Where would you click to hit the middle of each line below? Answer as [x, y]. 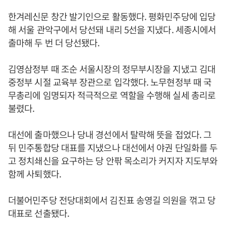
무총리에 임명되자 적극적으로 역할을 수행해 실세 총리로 [112, 95]
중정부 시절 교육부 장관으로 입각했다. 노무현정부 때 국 [110, 82]
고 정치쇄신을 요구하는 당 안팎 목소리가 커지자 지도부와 [113, 161]
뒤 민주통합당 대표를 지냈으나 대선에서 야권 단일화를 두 [113, 148]
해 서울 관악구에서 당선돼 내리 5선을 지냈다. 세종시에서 [112, 30]
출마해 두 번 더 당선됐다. [54, 43]
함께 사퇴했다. [35, 174]
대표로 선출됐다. [39, 213]
